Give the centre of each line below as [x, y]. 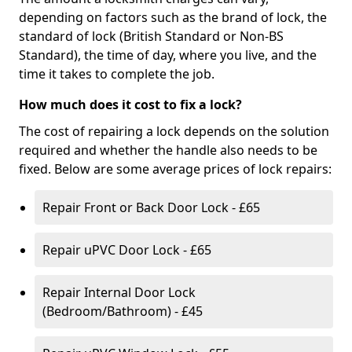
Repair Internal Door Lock [119, 292]
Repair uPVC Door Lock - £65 [127, 249]
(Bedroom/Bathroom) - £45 [123, 311]
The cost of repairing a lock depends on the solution [174, 131]
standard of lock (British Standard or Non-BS [151, 36]
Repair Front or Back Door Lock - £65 [151, 207]
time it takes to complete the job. [117, 73]
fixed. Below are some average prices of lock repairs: [175, 169]
